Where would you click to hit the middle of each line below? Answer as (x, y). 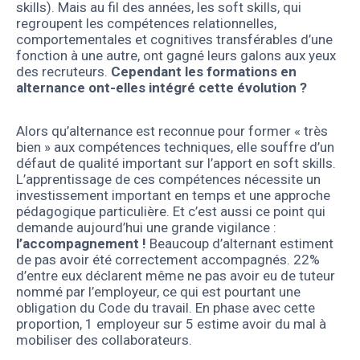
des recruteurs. (63, 72)
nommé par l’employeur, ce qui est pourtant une (158, 292)
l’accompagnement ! (81, 244)
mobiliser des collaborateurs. (104, 340)
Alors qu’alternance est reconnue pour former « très (172, 131)
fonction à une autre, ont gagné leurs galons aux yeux (176, 56)
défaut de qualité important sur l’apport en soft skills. (176, 164)
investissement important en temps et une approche (173, 196)
